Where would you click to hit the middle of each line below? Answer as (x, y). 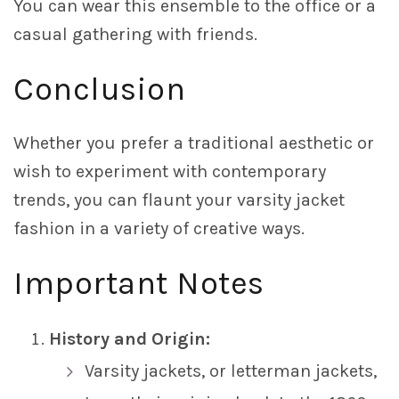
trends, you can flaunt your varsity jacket (179, 200)
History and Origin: (130, 339)
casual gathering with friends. (135, 35)
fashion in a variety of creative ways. (159, 229)
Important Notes (139, 284)
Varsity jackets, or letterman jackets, (231, 371)
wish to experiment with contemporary (170, 172)
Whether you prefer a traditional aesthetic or (194, 143)
